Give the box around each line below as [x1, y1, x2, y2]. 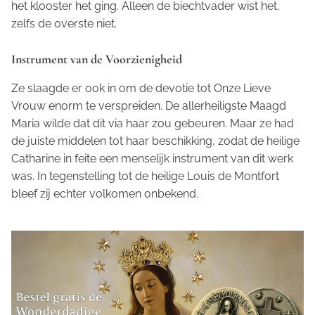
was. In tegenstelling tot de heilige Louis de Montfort [11, 169, 279, 183]
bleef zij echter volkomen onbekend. [11, 187, 198, 200]
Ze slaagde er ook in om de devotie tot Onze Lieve [11, 82, 271, 95]
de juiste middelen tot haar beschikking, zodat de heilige [11, 134, 300, 148]
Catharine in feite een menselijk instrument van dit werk [11, 152, 293, 165]
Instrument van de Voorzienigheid [11, 51, 182, 67]
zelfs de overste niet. [11, 17, 117, 30]
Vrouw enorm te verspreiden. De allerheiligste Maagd [11, 99, 286, 112]
